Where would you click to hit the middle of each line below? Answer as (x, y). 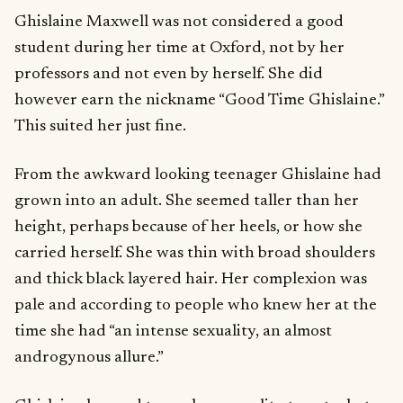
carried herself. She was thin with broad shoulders (195, 254)
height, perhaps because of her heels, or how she (188, 228)
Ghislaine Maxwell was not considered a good (179, 22)
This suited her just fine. (100, 127)
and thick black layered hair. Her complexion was (191, 280)
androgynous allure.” (89, 358)
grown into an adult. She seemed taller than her (187, 201)
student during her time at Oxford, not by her (179, 49)
